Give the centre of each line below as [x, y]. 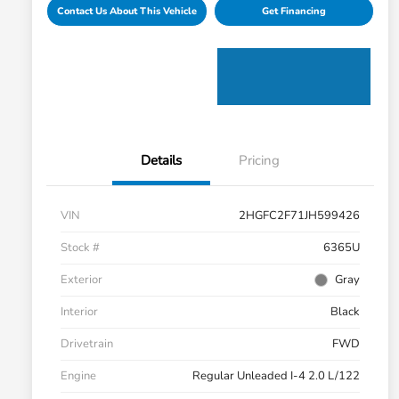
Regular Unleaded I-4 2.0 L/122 [276, 376]
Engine [78, 376]
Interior [79, 312]
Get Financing [293, 12]
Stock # [80, 248]
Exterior [81, 280]
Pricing [259, 161]
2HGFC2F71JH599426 [299, 216]
